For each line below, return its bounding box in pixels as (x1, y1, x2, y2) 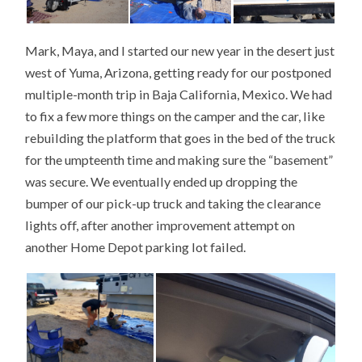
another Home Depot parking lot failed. (25, 238, 246, 255)
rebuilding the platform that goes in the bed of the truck (25, 129, 336, 145)
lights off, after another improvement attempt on (25, 217, 296, 233)
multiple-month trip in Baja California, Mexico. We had (25, 86, 333, 102)
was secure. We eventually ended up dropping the (25, 173, 298, 189)
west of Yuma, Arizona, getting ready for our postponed (25, 64, 332, 80)
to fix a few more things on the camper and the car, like (25, 107, 326, 124)
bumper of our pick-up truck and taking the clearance (25, 195, 322, 211)
